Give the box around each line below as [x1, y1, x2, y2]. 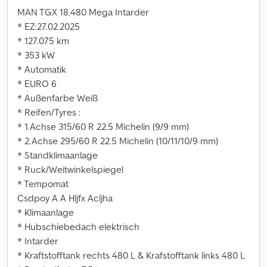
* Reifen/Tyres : [17, 106, 80, 118]
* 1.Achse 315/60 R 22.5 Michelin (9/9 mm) [17, 120, 189, 132]
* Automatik [17, 63, 66, 75]
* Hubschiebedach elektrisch [17, 221, 139, 232]
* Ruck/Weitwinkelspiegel [17, 163, 123, 175]
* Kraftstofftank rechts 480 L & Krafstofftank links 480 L [17, 249, 245, 261]
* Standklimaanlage [17, 149, 98, 161]
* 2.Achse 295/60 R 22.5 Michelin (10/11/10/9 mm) [17, 135, 218, 147]
